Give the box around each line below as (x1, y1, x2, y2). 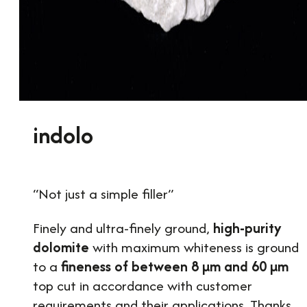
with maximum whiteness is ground (89, 237, 299, 257)
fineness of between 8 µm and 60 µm (61, 256, 288, 276)
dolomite (33, 237, 89, 257)
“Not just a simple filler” (33, 184, 174, 204)
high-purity (213, 218, 282, 238)
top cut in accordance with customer (33, 275, 252, 295)
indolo (33, 119, 93, 152)
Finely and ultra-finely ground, (33, 218, 213, 238)
